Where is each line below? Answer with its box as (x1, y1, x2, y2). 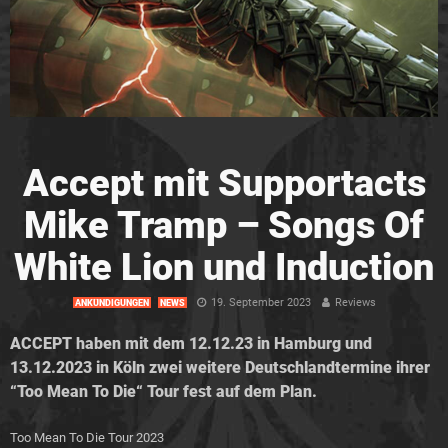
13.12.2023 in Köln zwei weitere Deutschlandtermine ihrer (10, 357, 430, 377)
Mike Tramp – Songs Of (24, 202, 424, 247)
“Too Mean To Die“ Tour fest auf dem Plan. (10, 381, 317, 401)
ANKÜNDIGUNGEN (74, 297, 149, 308)
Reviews (334, 295, 376, 309)
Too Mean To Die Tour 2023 (10, 429, 164, 445)
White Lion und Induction (14, 244, 434, 289)
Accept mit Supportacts (22, 160, 426, 205)
